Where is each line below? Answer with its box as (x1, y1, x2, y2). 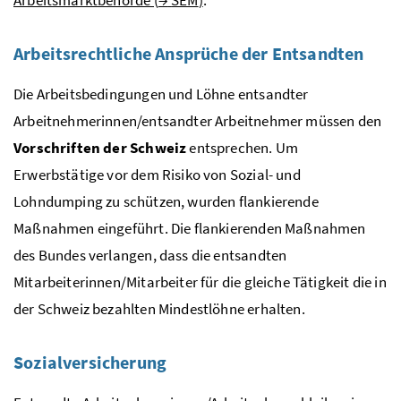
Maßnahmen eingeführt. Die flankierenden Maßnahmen (13, 218, 366, 238)
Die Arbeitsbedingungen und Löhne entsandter (13, 83, 309, 104)
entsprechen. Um (186, 137, 299, 158)
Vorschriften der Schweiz (13, 137, 187, 158)
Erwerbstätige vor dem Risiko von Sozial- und (13, 164, 301, 184)
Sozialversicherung (13, 350, 167, 373)
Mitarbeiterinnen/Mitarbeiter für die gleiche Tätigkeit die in (13, 271, 387, 292)
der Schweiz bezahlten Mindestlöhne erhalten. (13, 298, 305, 319)
